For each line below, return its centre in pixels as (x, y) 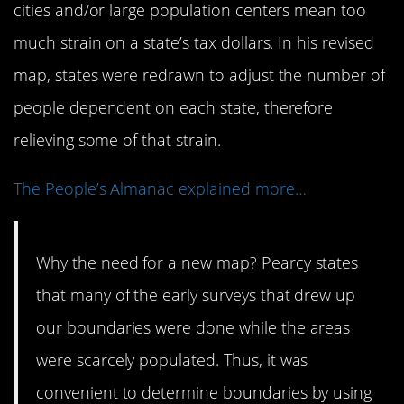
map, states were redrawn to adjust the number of (199, 74)
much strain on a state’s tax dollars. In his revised (194, 42)
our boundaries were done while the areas (193, 328)
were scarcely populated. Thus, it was (172, 360)
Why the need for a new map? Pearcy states (197, 263)
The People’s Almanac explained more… (160, 188)
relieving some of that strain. (117, 139)
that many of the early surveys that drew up (196, 295)
